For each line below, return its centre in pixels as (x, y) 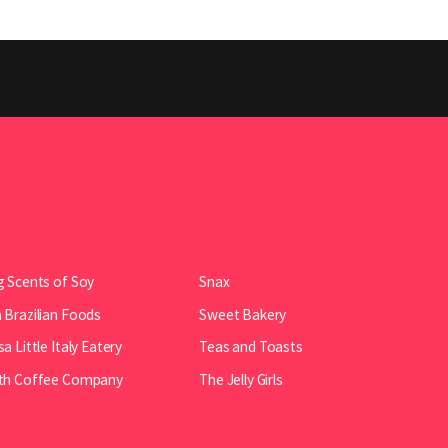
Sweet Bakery (243, 314)
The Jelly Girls (241, 379)
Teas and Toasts (251, 347)
